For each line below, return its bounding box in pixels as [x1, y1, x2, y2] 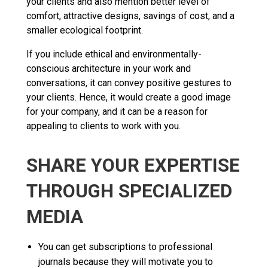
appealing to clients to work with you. [26, 120, 181, 132]
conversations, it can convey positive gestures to [26, 77, 232, 89]
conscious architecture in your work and [26, 62, 191, 74]
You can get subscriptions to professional [38, 240, 212, 252]
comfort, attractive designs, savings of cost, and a [26, 10, 234, 22]
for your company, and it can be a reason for [26, 105, 208, 117]
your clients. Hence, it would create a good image [26, 91, 231, 103]
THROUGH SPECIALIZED [26, 179, 232, 202]
